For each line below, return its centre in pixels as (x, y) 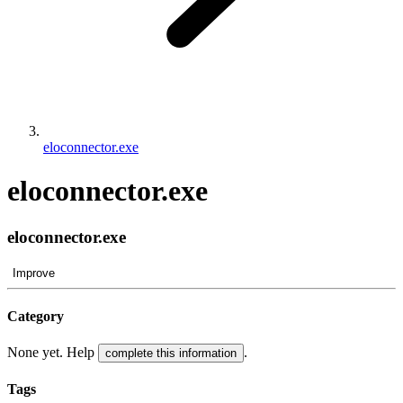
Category (36, 316)
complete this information (171, 354)
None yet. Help (53, 353)
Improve (34, 273)
